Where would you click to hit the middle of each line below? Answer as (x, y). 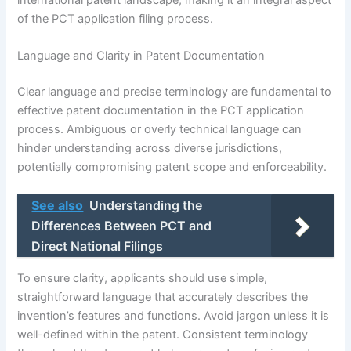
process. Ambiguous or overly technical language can (160, 129)
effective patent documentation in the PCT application (161, 110)
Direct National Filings (98, 246)
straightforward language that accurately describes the (163, 297)
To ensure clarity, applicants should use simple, (143, 278)
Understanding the (146, 206)
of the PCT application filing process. (116, 18)
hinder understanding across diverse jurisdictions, (150, 148)
